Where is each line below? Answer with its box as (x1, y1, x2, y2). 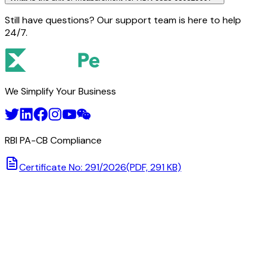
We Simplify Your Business (5, 85, 116, 98)
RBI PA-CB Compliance (5, 134, 102, 147)
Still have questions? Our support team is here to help (5, 14, 241, 26)
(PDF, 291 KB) (126, 161, 181, 173)
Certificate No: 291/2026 (19, 161, 126, 173)
